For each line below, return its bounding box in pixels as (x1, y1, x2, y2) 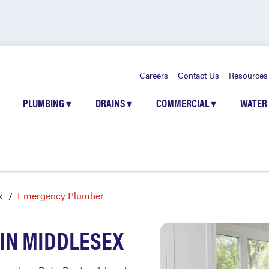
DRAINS (95, 95, 127, 110)
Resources (229, 69, 268, 81)
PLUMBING (23, 95, 66, 110)
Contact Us (178, 69, 219, 81)
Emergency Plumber (17, 189, 104, 202)
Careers (139, 69, 168, 81)
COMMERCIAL (156, 95, 211, 110)
